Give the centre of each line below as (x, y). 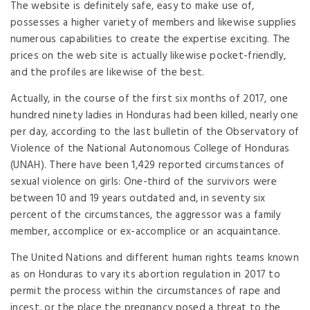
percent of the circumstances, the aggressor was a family (146, 215)
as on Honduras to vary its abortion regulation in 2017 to (146, 274)
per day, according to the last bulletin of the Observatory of (155, 132)
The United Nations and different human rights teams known (155, 258)
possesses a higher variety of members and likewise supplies (154, 22)
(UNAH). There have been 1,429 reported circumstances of (148, 165)
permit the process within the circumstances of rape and (146, 291)
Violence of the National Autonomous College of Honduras (150, 148)
